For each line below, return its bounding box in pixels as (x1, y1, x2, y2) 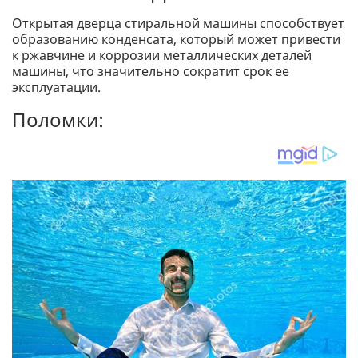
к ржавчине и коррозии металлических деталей (12, 46, 312, 65)
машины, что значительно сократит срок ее (12, 62, 289, 81)
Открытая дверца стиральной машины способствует (12, 14, 344, 33)
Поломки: (12, 106, 104, 133)
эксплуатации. (12, 78, 101, 97)
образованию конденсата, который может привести (12, 30, 340, 49)
